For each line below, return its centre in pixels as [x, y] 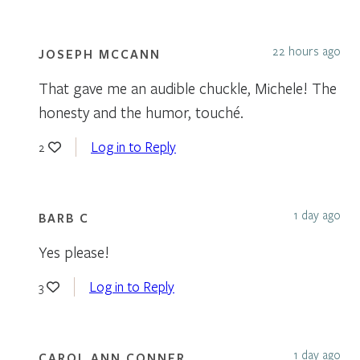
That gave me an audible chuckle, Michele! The [188, 88]
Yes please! [74, 252]
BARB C [64, 217]
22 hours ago [307, 50]
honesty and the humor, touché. [141, 112]
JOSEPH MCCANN [100, 53]
